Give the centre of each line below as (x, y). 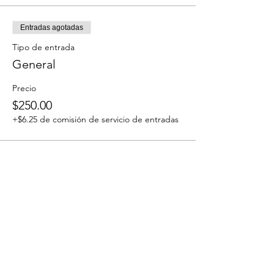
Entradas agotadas (52, 27)
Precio (24, 88)
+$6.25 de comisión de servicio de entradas (95, 119)
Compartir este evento (76, 226)
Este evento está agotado (98, 158)
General (34, 64)
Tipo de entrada (43, 47)
